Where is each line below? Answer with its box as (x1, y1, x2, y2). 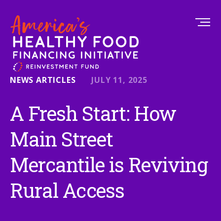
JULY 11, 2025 (91, 74, 147, 85)
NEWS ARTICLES (10, 74, 76, 85)
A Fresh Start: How (10, 100, 176, 126)
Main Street (10, 126, 113, 152)
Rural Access (10, 177, 124, 203)
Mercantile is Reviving (10, 151, 208, 178)
